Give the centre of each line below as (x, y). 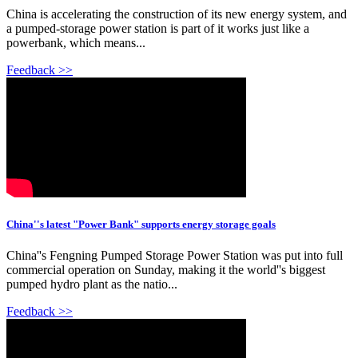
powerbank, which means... (76, 42)
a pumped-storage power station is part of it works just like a (158, 28)
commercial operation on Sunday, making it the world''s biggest (166, 270)
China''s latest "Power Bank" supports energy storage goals (141, 225)
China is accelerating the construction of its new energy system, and (177, 14)
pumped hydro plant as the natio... (92, 284)
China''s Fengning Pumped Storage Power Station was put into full (175, 256)
